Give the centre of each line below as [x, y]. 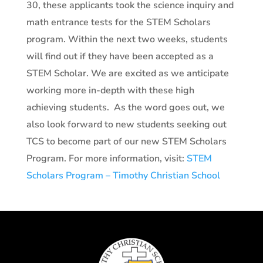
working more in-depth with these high [110, 90]
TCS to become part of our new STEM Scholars [126, 141]
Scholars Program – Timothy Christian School [123, 175]
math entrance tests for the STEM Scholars [118, 22]
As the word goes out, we [169, 107]
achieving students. [69, 107]
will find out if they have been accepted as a [120, 56]
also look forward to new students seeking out [126, 124]
